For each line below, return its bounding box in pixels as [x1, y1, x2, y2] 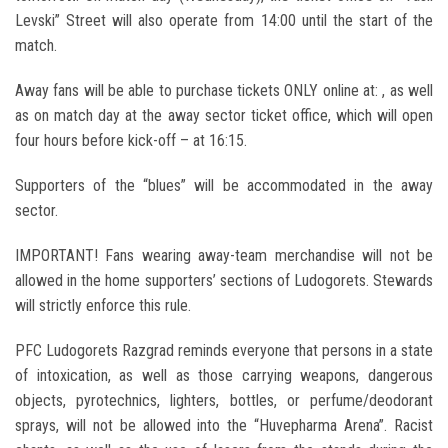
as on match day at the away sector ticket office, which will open [15, 106, 433, 126]
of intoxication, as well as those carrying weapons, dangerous [15, 366, 433, 386]
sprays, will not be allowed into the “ [15, 416, 260, 436]
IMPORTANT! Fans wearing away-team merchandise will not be [15, 246, 433, 266]
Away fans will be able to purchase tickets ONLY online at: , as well [15, 81, 433, 101]
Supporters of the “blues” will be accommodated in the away [15, 176, 433, 196]
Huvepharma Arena [259, 416, 380, 436]
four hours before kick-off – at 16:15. [15, 131, 247, 151]
